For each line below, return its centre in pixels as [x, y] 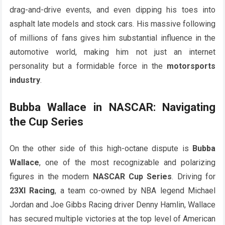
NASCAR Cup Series [132, 176]
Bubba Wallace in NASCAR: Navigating [113, 107]
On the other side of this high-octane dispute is [101, 148]
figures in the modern [51, 176]
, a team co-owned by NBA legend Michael [135, 190]
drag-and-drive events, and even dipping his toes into [113, 10]
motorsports [191, 66]
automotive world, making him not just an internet [113, 52]
